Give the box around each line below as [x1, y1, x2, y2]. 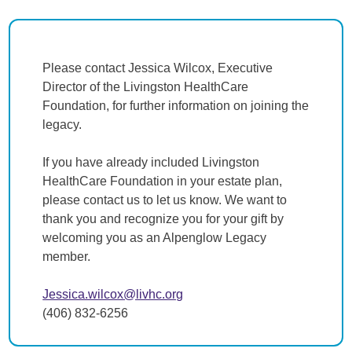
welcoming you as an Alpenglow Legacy [42, 230, 267, 245]
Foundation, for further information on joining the [42, 98, 310, 113]
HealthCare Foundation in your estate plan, [42, 174, 283, 189]
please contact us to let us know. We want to [42, 192, 288, 207]
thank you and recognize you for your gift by [42, 211, 284, 226]
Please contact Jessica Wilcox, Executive [42, 60, 273, 75]
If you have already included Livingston [42, 155, 260, 170]
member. [42, 249, 91, 264]
